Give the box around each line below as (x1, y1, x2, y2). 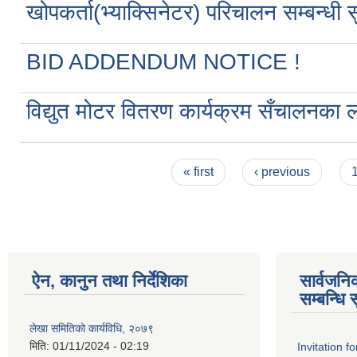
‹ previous (254, 164, 311, 178)
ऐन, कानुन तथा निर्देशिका (32, 270, 187, 291)
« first (182, 164, 214, 178)
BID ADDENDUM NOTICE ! (26, 49, 300, 74)
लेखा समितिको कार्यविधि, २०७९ (29, 321, 154, 335)
